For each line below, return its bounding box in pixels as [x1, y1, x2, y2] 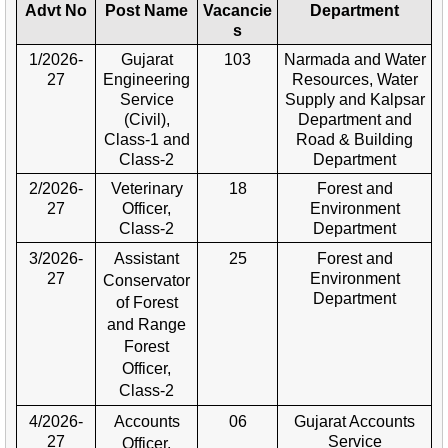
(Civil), [123, 110, 170, 128]
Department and [297, 110, 412, 128]
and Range [107, 315, 186, 333]
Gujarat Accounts [294, 412, 415, 430]
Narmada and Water [283, 50, 426, 68]
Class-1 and [103, 130, 190, 148]
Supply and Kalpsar [284, 90, 425, 108]
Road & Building [296, 130, 413, 148]
